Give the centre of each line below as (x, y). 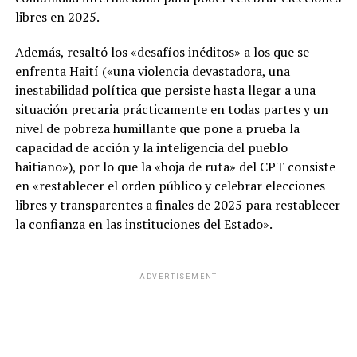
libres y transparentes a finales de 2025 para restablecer (177, 205)
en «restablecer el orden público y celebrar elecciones (170, 186)
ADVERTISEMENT (178, 277)
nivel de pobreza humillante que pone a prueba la (157, 128)
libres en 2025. (57, 17)
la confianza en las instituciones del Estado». (143, 224)
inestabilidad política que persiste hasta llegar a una (165, 90)
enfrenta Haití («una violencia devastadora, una (152, 71)
